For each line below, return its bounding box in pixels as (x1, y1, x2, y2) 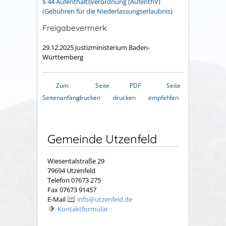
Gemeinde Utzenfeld (47, 131, 157, 146)
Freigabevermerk (42, 23, 107, 33)
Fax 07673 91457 (47, 185, 96, 195)
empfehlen (148, 93, 179, 102)
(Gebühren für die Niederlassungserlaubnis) (42, 6, 173, 16)
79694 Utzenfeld (47, 166, 95, 176)
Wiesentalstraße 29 (47, 156, 104, 166)
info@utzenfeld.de (77, 195, 132, 204)
